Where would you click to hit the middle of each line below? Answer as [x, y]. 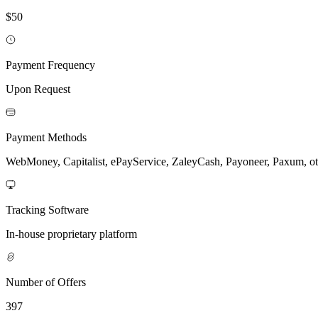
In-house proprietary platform [71, 234]
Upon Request [38, 89]
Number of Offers [46, 282]
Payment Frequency [50, 65]
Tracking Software [47, 209]
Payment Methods [46, 137]
